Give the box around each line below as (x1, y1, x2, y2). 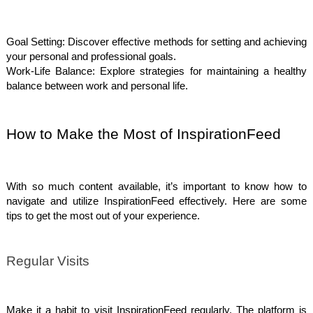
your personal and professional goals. (6, 50, 177, 62)
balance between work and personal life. (6, 80, 189, 92)
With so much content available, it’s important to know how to (6, 180, 307, 192)
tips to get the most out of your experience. (6, 210, 201, 221)
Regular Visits (6, 254, 90, 269)
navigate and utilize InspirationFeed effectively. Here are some (6, 195, 307, 207)
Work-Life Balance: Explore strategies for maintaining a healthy (6, 65, 307, 77)
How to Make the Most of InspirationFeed (6, 125, 282, 143)
